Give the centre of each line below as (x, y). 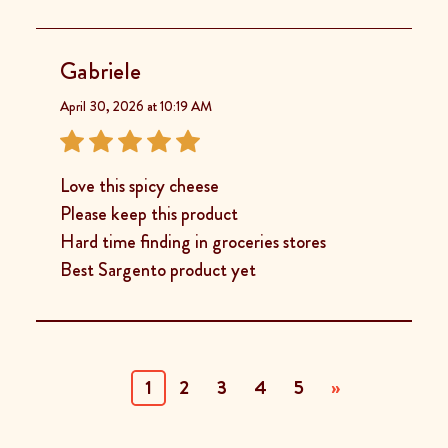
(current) (187, 386)
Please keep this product (149, 213)
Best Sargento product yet (158, 269)
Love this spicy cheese (139, 185)
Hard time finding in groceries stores (193, 241)
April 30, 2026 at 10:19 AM (136, 105)
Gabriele (100, 70)
